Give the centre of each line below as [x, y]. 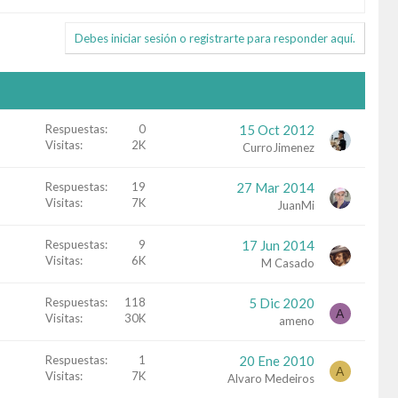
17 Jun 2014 [278, 245]
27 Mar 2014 [275, 187]
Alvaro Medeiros [271, 378]
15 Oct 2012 [277, 129]
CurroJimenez [279, 147]
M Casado [288, 263]
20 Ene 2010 [277, 360]
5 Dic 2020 [282, 302]
